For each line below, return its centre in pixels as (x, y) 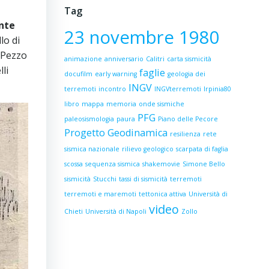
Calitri (155, 59)
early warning (116, 74)
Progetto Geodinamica (116, 133)
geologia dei (186, 74)
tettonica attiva (162, 194)
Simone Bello (204, 164)
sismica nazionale (92, 149)
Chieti (73, 211)
